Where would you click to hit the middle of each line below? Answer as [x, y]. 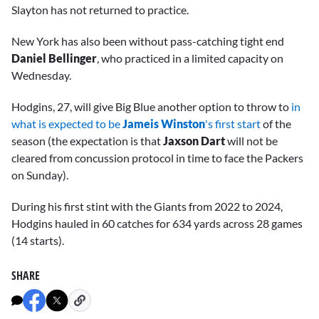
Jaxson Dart [194, 140]
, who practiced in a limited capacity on [190, 58]
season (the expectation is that [87, 140]
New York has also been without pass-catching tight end [148, 41]
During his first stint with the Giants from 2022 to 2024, [147, 206]
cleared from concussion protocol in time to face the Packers [157, 157]
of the [276, 123]
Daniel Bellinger [54, 58]
